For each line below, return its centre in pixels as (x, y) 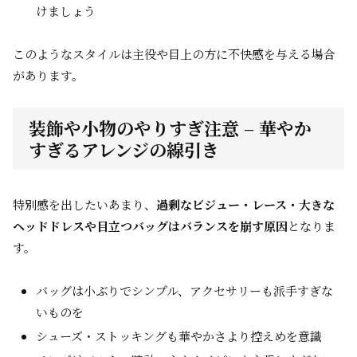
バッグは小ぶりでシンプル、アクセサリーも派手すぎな (184, 290)
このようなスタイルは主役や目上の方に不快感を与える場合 (174, 54)
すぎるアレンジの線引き (124, 149)
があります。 (48, 75)
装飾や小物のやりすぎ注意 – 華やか (170, 128)
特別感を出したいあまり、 (84, 204)
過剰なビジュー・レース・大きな (245, 204)
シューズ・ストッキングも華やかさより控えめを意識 (179, 336)
